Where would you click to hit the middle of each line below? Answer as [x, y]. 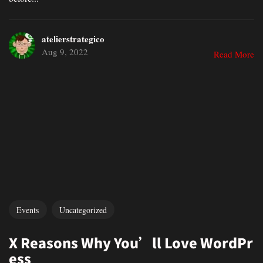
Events [28, 210]
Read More [234, 54]
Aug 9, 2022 [65, 51]
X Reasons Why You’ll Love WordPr [131, 242]
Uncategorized [83, 210]
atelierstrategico [73, 38]
